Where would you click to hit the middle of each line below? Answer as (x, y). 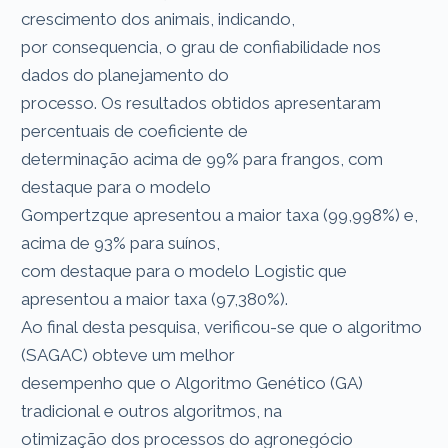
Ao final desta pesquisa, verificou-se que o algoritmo (222, 326)
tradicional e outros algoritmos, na (152, 410)
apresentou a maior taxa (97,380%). (155, 298)
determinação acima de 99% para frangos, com (202, 158)
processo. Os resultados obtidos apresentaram (201, 102)
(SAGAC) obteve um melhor (130, 354)
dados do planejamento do (127, 74)
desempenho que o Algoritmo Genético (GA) (192, 382)
